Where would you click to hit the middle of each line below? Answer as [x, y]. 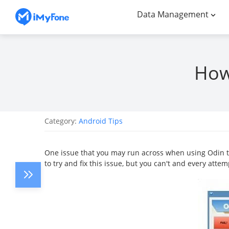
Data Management [173, 14]
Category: [62, 121]
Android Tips [101, 121]
